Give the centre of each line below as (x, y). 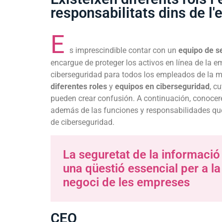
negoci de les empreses (126, 183)
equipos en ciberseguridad (162, 86)
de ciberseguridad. (83, 122)
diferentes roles (79, 86)
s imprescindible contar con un (124, 50)
